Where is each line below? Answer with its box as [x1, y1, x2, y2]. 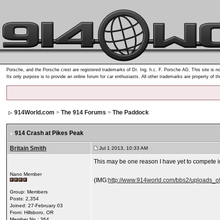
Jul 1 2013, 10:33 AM [98, 145, 148, 151]
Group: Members [10, 189, 48, 194]
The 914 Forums [61, 109, 107, 116]
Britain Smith [10, 145, 47, 152]
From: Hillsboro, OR [10, 210, 54, 215]
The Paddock [112, 109, 149, 116]
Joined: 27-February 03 [10, 203, 63, 208]
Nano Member [10, 171, 42, 177]
